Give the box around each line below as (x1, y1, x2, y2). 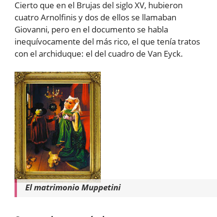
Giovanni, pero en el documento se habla (15, 23, 168, 35)
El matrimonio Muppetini (25, 182, 121, 193)
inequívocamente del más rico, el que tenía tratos (15, 35, 200, 47)
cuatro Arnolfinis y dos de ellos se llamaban (15, 11, 176, 23)
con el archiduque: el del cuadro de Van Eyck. (15, 47, 183, 59)
